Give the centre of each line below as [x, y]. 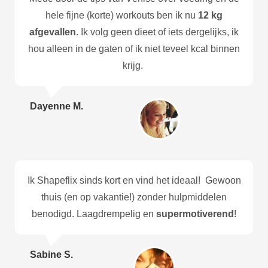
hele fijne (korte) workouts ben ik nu [122, 15]
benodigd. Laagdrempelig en [94, 214]
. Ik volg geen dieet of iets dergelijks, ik [157, 32]
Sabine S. [51, 254]
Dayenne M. [57, 106]
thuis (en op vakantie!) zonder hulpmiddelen [134, 197]
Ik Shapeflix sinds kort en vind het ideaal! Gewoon [134, 180]
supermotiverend [195, 214]
